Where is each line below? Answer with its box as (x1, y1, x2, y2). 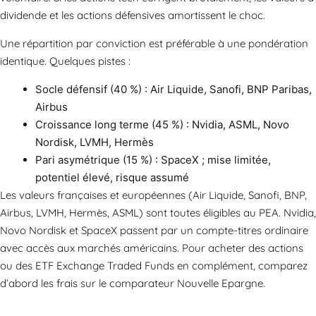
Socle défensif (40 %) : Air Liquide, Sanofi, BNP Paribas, (35, 83, 312, 97)
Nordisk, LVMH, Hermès (35, 135, 154, 150)
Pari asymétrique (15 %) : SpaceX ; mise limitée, (35, 153, 271, 167)
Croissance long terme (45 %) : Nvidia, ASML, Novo (35, 118, 289, 132)
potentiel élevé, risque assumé (35, 171, 189, 185)
